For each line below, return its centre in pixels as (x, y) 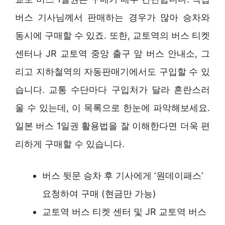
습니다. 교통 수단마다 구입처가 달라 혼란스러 (113, 90)
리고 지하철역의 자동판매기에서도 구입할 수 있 (113, 72)
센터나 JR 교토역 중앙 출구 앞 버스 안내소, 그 (113, 54)
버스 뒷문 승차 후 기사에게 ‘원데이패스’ (123, 176)
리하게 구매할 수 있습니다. (70, 144)
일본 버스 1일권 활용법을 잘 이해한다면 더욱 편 (113, 126)
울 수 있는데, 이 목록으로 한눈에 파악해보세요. (113, 108)
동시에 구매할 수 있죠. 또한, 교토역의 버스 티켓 (113, 36)
